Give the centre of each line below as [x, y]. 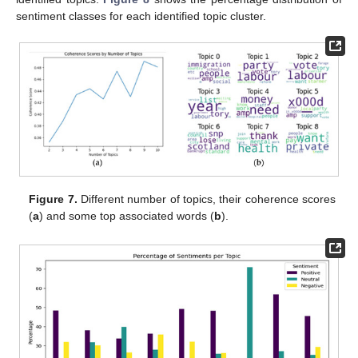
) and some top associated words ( [127, 215]
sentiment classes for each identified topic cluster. [141, 16]
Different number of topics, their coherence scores [206, 199]
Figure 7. [53, 199]
